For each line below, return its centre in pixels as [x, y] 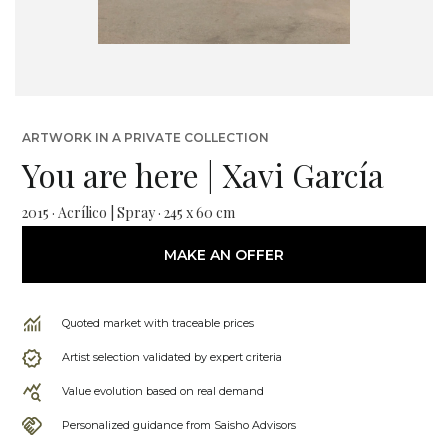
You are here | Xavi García [203, 174]
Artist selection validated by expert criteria [172, 357]
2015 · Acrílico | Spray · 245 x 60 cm [128, 212]
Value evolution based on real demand [163, 391]
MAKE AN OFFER [224, 254]
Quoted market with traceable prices [158, 323]
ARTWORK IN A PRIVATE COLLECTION [145, 137]
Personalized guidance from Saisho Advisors [179, 425]
